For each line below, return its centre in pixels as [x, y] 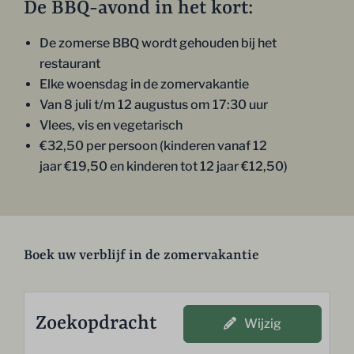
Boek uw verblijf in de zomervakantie [141, 255]
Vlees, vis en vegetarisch [111, 125]
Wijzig [262, 323]
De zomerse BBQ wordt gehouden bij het [158, 43]
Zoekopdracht [96, 324]
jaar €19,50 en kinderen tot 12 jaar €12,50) [164, 166]
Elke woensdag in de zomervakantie [145, 84]
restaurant [70, 63]
